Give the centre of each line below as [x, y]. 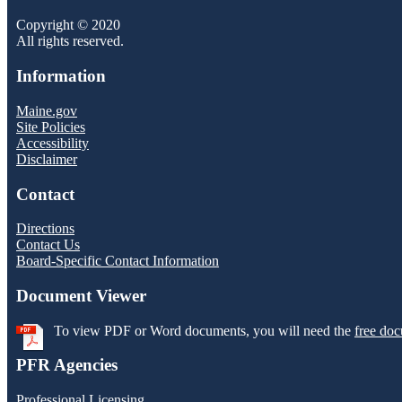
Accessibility [52, 143]
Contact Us [48, 245]
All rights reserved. [70, 41]
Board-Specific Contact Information [118, 261]
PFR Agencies [67, 365]
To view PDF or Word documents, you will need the [204, 330]
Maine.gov [47, 110]
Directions [45, 229]
